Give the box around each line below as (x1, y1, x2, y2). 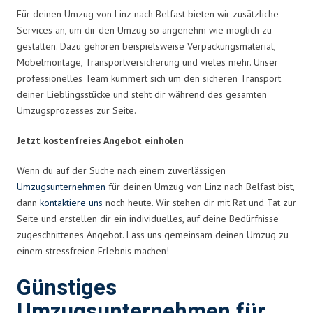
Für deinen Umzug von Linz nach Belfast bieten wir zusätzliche (17, 7, 279, 20)
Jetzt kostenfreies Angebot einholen (17, 133, 184, 147)
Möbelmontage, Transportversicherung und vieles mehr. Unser (17, 55, 278, 68)
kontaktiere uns (40, 196, 103, 209)
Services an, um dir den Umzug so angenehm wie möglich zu (17, 23, 272, 36)
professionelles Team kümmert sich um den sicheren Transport (17, 71, 281, 85)
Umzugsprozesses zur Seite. (17, 103, 136, 117)
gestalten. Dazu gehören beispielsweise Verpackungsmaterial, (17, 39, 275, 52)
